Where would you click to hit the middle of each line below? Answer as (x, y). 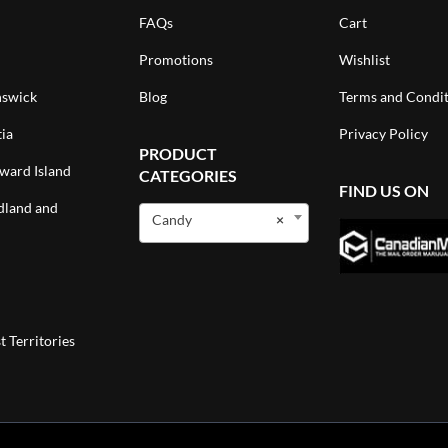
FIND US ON (384, 191)
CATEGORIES (188, 176)
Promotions (176, 60)
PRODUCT (178, 154)
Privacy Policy (383, 134)
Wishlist (364, 60)
